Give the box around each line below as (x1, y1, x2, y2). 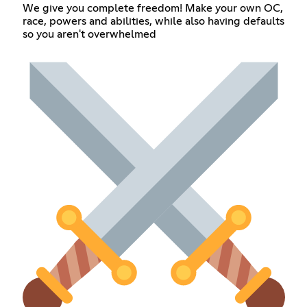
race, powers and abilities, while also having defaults (22, 16, 284, 27)
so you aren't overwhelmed (22, 29, 156, 40)
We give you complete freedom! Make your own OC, (22, 3, 283, 14)
